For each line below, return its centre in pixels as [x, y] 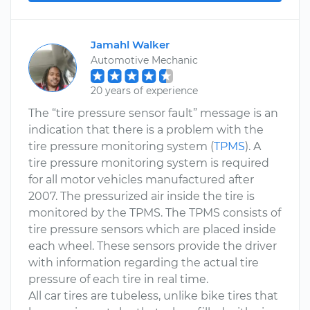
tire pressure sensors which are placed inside [152, 229]
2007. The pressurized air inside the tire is [142, 196]
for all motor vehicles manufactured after [141, 180]
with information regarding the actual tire [144, 263]
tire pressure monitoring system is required [149, 163]
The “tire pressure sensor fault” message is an [153, 113]
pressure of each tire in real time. [118, 279]
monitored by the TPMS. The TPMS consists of [155, 213]
